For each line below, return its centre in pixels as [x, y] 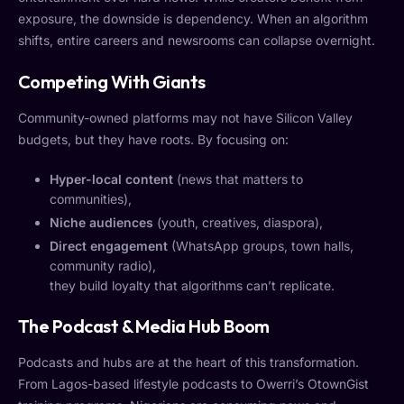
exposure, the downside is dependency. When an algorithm [193, 18]
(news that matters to [238, 179]
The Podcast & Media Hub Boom [144, 326]
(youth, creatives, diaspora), [238, 222]
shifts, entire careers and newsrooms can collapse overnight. [197, 40]
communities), [91, 198]
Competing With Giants [112, 81]
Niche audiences [101, 222]
